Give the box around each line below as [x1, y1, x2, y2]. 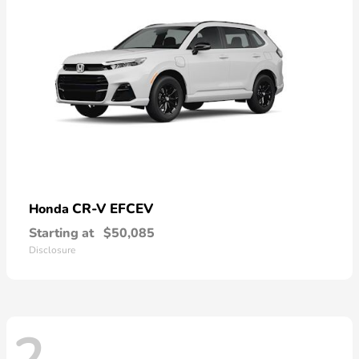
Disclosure [29, 244, 75, 257]
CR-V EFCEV [72, 200, 153, 219]
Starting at [29, 224, 94, 243]
